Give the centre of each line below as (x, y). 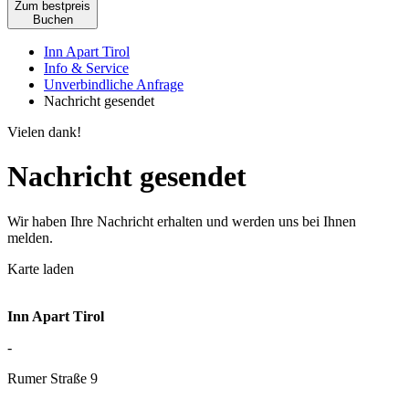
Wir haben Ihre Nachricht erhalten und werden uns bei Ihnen (182, 221)
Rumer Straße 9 (52, 378)
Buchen (52, 20)
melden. (30, 237)
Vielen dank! (44, 132)
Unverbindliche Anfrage (114, 84)
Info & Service (86, 68)
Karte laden (41, 268)
